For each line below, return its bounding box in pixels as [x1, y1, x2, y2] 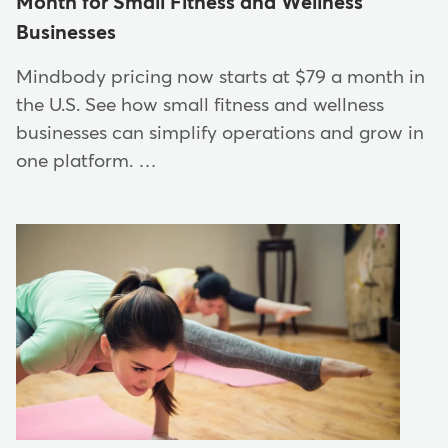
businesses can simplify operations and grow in [16, 124, 424, 144]
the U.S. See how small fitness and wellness [16, 96, 384, 116]
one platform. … [16, 152, 157, 172]
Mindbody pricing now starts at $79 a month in [16, 68, 425, 88]
